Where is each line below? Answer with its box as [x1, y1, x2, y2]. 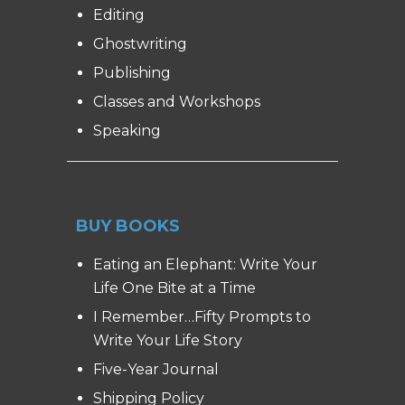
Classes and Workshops [93, 92, 261, 110]
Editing [93, 5, 146, 24]
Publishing [93, 63, 172, 81]
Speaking [93, 121, 162, 139]
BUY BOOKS [76, 215, 180, 236]
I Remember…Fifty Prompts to [93, 307, 312, 325]
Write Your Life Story [93, 331, 243, 349]
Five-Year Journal [93, 360, 220, 378]
